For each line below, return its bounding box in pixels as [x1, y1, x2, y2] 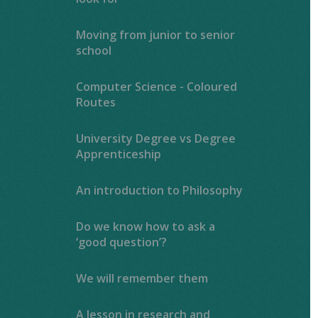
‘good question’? [76, 234, 168, 250]
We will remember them [76, 270, 209, 286]
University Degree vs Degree [76, 130, 236, 146]
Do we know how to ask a [76, 218, 216, 234]
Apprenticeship [76, 146, 162, 162]
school [76, 42, 112, 58]
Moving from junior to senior [76, 26, 236, 43]
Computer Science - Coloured [76, 78, 238, 94]
